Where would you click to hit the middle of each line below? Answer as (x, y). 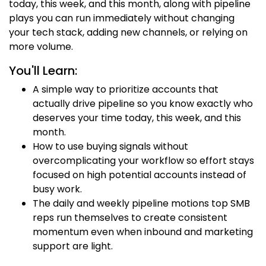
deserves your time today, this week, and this (137, 118)
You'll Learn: (43, 70)
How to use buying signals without (110, 146)
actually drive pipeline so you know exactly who (143, 103)
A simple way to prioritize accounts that (126, 89)
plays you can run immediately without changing (122, 18)
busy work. (57, 189)
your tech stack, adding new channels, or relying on (128, 32)
